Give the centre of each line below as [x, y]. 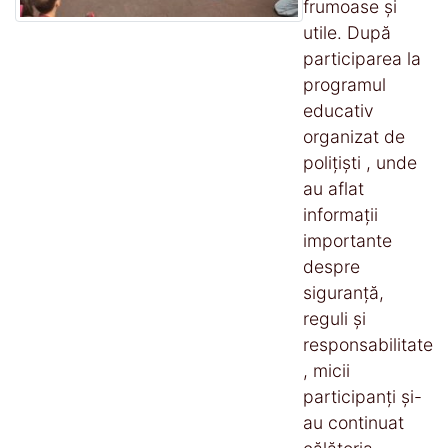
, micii [326, 370]
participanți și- [362, 396]
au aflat [333, 188]
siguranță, [343, 292]
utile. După [347, 32]
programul [344, 84]
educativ [338, 110]
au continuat [353, 422]
